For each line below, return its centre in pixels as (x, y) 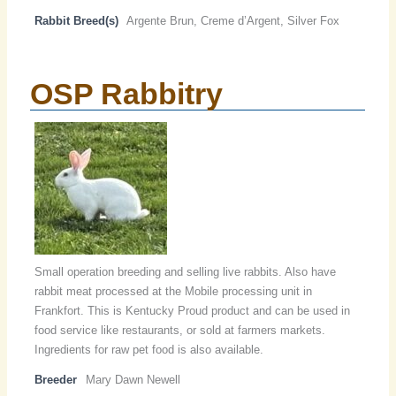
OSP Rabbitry (127, 94)
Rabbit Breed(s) (77, 21)
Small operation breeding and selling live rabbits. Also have (186, 272)
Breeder (56, 380)
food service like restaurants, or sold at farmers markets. (180, 331)
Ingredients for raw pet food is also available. (149, 350)
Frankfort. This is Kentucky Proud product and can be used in (193, 311)
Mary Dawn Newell (133, 380)
